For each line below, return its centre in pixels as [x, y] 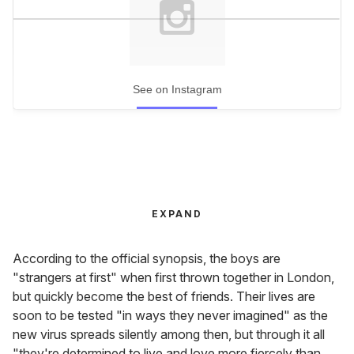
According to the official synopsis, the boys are [147, 259]
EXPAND [177, 214]
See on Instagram [177, 89]
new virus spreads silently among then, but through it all [169, 335]
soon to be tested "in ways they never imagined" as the [170, 316]
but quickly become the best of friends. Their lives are [164, 297]
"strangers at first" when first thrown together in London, [173, 278]
